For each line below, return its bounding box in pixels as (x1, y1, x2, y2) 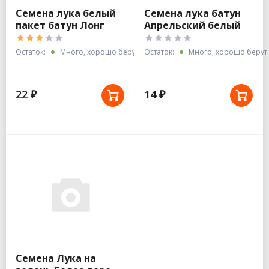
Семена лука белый (16, 7, 116, 20)
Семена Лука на (16, 252, 96, 265)
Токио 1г (16, 31, 59, 44)
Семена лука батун (144, 7, 241, 20)
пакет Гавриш (144, 31, 216, 44)
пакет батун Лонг (16, 19, 104, 32)
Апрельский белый (144, 19, 241, 32)
